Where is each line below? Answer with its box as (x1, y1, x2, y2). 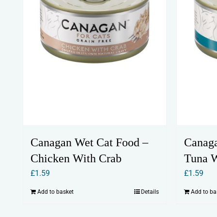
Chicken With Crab (30, 152, 122, 165)
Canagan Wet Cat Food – (30, 136, 148, 149)
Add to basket (37, 188, 74, 195)
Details (141, 188, 159, 195)
